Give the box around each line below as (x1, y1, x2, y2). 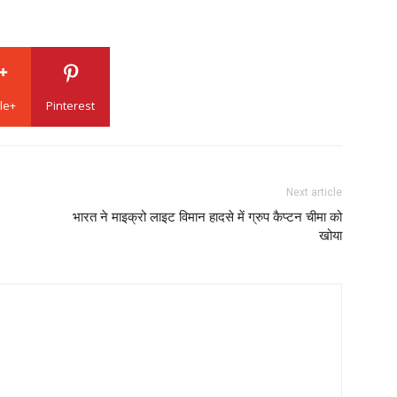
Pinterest (46, 97, 95, 114)
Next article (286, 186, 342, 199)
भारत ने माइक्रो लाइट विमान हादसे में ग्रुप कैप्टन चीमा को (73, 209, 342, 226)
